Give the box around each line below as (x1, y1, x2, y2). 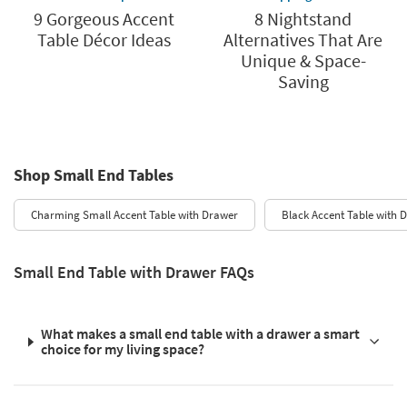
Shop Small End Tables (14, 164, 174, 186)
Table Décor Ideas (37, 28, 171, 52)
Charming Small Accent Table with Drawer (31, 207, 238, 223)
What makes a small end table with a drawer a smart (40, 324, 360, 343)
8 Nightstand (254, 7, 352, 31)
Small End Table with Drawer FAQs (14, 262, 254, 283)
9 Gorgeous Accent (34, 7, 174, 31)
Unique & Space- (240, 49, 366, 73)
